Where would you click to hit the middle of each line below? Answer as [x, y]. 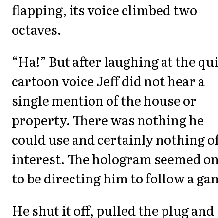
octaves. [36, 29]
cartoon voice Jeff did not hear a [108, 81]
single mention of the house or [104, 100]
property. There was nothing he [108, 120]
